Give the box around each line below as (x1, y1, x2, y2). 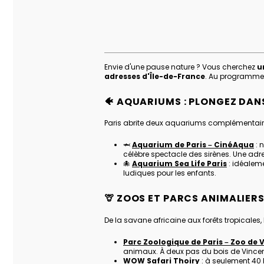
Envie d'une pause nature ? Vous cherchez (104, 62, 257, 72)
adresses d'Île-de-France (104, 71, 205, 81)
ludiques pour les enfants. (123, 168, 216, 179)
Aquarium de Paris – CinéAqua (132, 140, 254, 150)
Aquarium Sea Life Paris (132, 159, 227, 169)
